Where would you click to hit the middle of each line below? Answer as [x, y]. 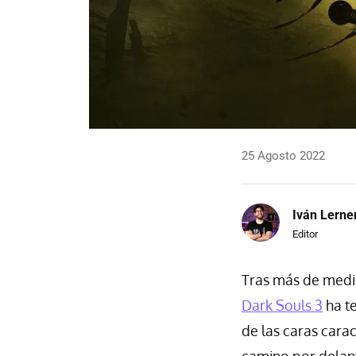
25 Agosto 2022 [283, 156]
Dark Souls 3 [282, 305]
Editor [305, 234]
